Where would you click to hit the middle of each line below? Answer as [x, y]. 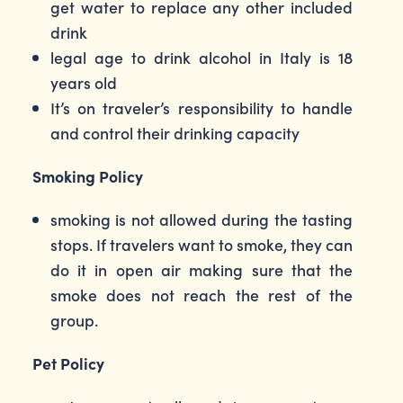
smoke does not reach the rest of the [201, 295]
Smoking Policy [87, 176]
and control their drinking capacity [175, 133]
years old [83, 82]
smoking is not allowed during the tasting [201, 219]
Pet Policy [68, 363]
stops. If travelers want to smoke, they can [201, 244]
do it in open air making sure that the [201, 269]
